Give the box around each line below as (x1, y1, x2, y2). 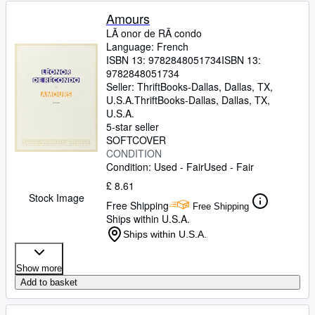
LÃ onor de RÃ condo (106, 26, 202, 40)
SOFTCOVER (106, 133, 166, 147)
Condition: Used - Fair (106, 160, 204, 174)
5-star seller (106, 120, 159, 134)
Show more (16, 263, 62, 274)
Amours (106, 9, 150, 27)
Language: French (106, 39, 188, 53)
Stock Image (28, 191, 84, 205)
